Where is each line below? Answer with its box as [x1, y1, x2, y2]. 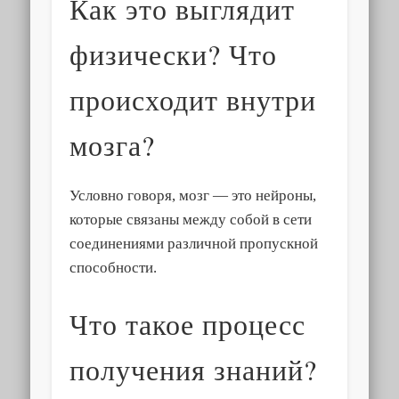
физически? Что [69, 35, 278, 74]
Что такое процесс [69, 305, 306, 344]
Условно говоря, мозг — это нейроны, [69, 187, 317, 205]
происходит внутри [69, 80, 317, 119]
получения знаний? [69, 350, 318, 389]
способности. [69, 259, 158, 277]
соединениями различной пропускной [69, 235, 319, 253]
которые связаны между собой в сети [69, 211, 313, 229]
